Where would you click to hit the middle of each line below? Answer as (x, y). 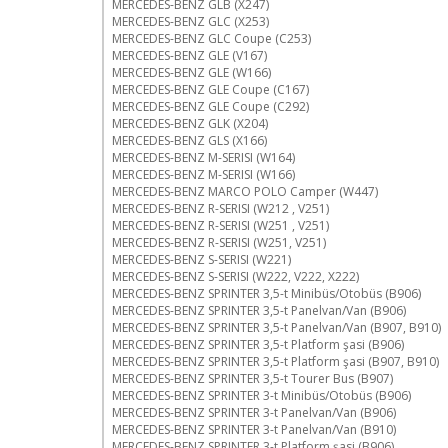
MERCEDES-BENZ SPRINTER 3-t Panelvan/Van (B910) (254, 429)
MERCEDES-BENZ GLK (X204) (190, 123)
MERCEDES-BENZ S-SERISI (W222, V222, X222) (235, 276)
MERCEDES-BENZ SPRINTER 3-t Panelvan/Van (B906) (254, 412)
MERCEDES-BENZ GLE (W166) (191, 72)
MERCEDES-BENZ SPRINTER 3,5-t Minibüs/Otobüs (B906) (266, 293)
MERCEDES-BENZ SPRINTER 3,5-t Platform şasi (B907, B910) (275, 361)
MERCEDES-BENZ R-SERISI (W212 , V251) (220, 208)
